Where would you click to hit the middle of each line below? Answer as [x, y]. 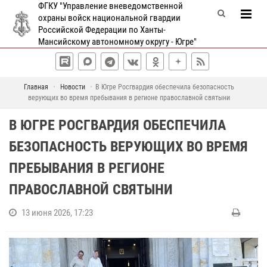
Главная [36, 87]
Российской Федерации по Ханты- [102, 30]
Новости [73, 87]
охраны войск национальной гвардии [109, 18]
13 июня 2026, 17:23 [57, 213]
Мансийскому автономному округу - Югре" [117, 42]
